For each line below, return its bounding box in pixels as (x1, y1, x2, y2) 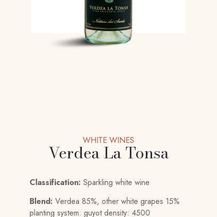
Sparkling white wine (81, 176, 150, 188)
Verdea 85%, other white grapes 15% (53, 195, 180, 207)
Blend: (30, 195, 53, 207)
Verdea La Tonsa (48, 140, 169, 165)
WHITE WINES (83, 134, 134, 146)
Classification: (30, 176, 81, 188)
